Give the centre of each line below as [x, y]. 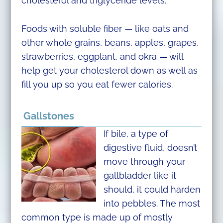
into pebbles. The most [152, 203]
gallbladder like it [140, 175]
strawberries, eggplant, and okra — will [102, 56]
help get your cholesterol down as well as [109, 70]
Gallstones [49, 116]
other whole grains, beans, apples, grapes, [110, 42]
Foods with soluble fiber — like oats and [105, 28]
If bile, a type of [136, 133]
